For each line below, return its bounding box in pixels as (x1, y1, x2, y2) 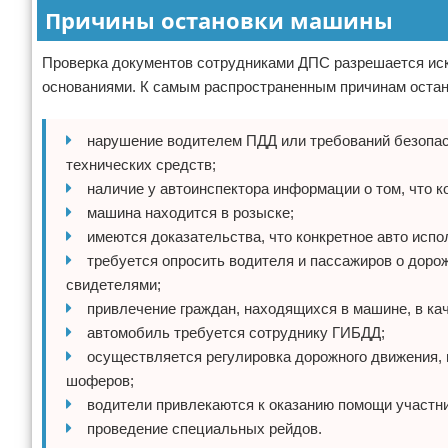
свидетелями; (66, 275, 161, 293)
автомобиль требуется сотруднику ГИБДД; (87, 323, 385, 341)
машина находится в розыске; (87, 203, 294, 221)
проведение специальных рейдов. (87, 419, 322, 437)
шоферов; (66, 371, 134, 389)
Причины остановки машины (45, 4, 393, 35)
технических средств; (66, 155, 216, 173)
